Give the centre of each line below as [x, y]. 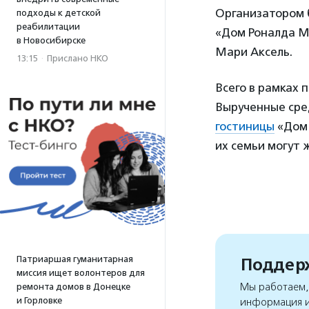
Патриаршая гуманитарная [75, 259]
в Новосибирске [51, 40]
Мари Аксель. [254, 52]
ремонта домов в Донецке [73, 287]
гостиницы [245, 126]
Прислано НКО [78, 58]
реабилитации [48, 27]
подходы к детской [59, 13]
